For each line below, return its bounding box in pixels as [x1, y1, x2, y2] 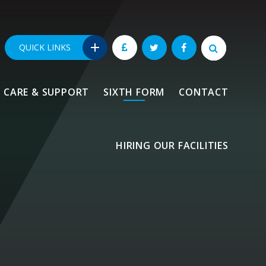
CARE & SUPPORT [3, 85, 90, 99]
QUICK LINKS [18, 41, 71, 53]
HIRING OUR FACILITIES [115, 138, 229, 152]
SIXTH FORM [103, 85, 165, 99]
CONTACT [179, 85, 229, 99]
